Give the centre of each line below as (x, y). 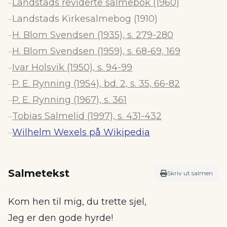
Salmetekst (39, 173)
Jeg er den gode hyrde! (61, 218)
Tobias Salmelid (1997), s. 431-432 (87, 116)
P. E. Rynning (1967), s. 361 (69, 100)
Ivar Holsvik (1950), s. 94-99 (72, 67)
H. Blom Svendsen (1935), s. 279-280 (93, 35)
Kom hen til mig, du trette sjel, (77, 202)
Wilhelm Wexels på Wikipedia (81, 132)
